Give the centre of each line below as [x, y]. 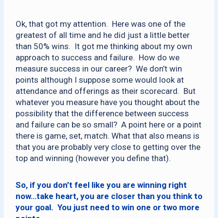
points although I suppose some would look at [100, 80]
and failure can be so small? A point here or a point [109, 125]
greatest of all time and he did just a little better [103, 35]
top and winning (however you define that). [94, 158]
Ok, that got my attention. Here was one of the [100, 24]
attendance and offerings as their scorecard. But [106, 91]
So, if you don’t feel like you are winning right [101, 185]
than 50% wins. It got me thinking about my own [104, 46]
